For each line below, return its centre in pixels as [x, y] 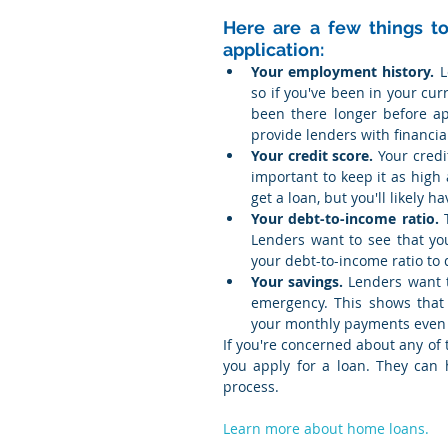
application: [273, 49]
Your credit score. [312, 155]
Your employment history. [343, 71]
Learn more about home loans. [326, 428]
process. [251, 386]
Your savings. [297, 281]
